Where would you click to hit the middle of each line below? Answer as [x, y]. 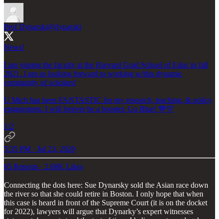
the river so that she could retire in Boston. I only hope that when [104, 194]
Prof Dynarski [26, 26]
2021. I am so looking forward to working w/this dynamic [93, 73]
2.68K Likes [64, 166]
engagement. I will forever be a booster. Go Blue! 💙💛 [89, 109]
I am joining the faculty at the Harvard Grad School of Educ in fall [106, 65]
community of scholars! [40, 82]
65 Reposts [21, 166]
